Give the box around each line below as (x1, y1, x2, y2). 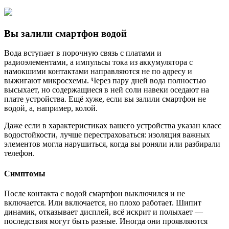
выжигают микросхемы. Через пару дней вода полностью (4, 76, 206, 85)
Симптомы (4, 169, 45, 178)
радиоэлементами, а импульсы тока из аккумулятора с (4, 58, 193, 67)
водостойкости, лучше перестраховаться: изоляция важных (4, 130, 210, 140)
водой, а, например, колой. (4, 104, 98, 113)
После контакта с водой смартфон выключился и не (4, 189, 185, 198)
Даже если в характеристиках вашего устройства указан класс (4, 121, 221, 130)
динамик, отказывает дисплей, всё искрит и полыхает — (4, 207, 203, 216)
